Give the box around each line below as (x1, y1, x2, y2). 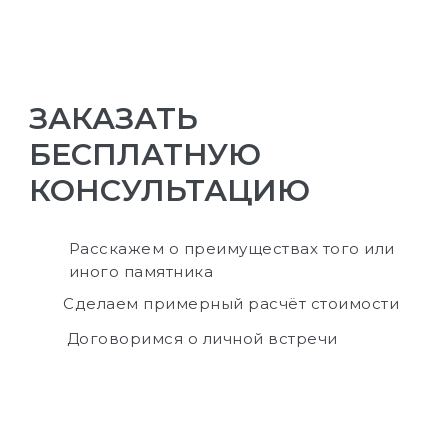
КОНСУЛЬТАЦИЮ (29, 171, 310, 209)
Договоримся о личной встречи (66, 329, 338, 349)
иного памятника (68, 261, 213, 281)
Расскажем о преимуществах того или (68, 238, 395, 258)
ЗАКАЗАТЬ (29, 99, 198, 137)
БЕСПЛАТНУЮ (29, 135, 261, 173)
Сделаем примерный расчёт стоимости (63, 294, 399, 314)
